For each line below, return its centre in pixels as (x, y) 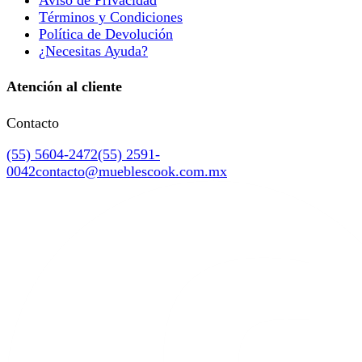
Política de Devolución (106, 34)
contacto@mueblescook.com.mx (131, 172)
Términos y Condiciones (111, 17)
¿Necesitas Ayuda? (93, 51)
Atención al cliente (64, 87)
